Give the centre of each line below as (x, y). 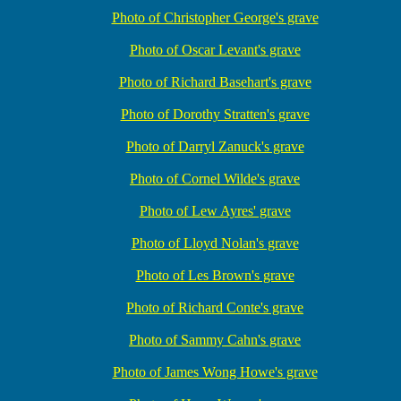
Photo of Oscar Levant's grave (215, 50)
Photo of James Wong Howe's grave (215, 372)
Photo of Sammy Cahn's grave (215, 340)
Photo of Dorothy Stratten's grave (215, 114)
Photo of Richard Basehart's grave (215, 82)
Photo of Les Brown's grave (215, 275)
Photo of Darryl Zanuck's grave (215, 146)
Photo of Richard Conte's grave (215, 307)
